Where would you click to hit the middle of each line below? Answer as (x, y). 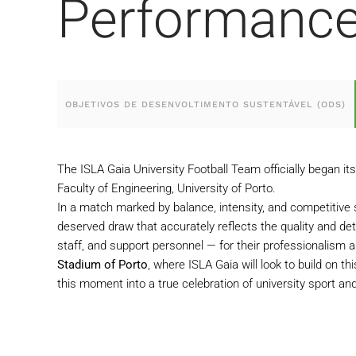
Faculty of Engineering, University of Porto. (166, 188)
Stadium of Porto (103, 265)
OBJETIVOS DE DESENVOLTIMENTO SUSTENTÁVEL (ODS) (205, 104)
